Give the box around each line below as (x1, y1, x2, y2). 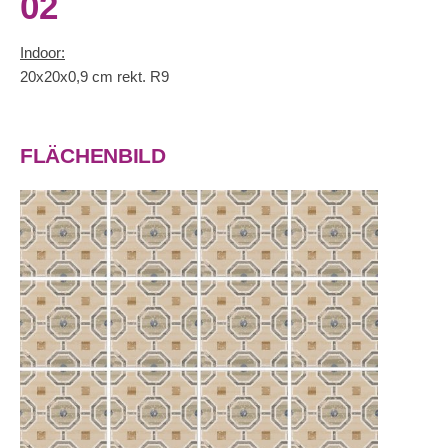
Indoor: (20, 44, 65, 61)
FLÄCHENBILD (20, 144, 166, 168)
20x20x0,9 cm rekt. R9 (20, 68, 169, 85)
